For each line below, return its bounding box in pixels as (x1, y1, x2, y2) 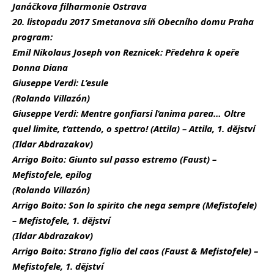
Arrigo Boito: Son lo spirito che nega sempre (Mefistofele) (12, 198, 257, 211)
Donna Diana (12, 61, 68, 73)
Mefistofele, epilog (12, 168, 92, 180)
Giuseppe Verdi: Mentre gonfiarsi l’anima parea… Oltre (12, 106, 245, 119)
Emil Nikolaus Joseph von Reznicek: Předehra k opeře (12, 45, 239, 58)
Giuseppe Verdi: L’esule (12, 76, 108, 89)
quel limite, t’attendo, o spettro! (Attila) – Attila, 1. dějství (12, 122, 255, 135)
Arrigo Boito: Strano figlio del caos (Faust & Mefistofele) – (12, 244, 258, 257)
